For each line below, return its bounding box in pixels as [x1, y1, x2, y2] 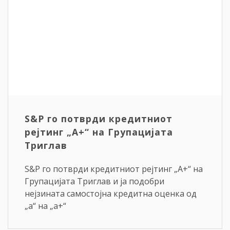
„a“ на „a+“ [25, 200, 66, 212]
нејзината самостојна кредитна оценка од [25, 187, 197, 199]
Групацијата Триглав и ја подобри [25, 175, 164, 187]
